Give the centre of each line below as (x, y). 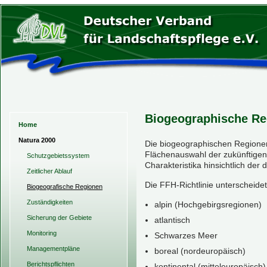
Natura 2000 (37, 140)
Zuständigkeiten (50, 202)
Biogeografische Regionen (65, 187)
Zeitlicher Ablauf (49, 171)
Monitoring (42, 233)
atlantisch (172, 220)
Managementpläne (53, 249)
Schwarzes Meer (186, 235)
